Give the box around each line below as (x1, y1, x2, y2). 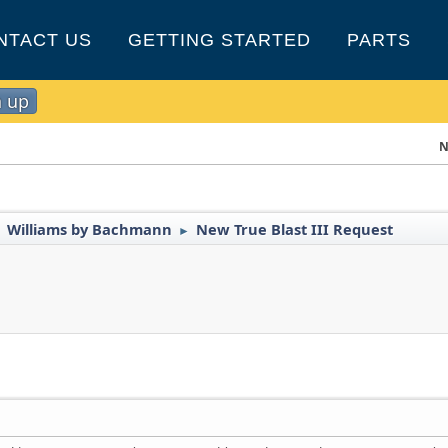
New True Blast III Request (196, 219, 394, 239)
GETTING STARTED (128, 30, 312, 50)
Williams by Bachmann (7, 219, 173, 239)
